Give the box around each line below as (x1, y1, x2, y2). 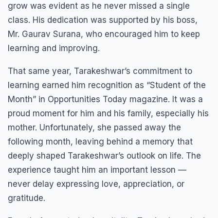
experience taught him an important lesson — (8, 164, 186, 175)
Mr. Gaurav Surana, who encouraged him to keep (8, 29, 200, 39)
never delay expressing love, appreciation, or (8, 179, 184, 189)
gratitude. (8, 193, 45, 203)
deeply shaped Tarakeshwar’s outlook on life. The (8, 150, 201, 161)
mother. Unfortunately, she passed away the (8, 122, 181, 132)
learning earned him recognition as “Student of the (8, 80, 206, 90)
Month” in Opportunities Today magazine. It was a (8, 94, 203, 104)
